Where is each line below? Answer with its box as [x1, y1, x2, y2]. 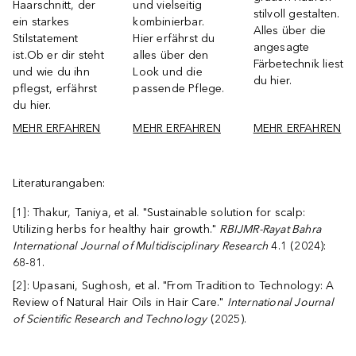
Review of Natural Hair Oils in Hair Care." [13, 296, 227, 309]
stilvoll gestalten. [253, 6, 340, 21]
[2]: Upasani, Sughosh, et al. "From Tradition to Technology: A [13, 279, 335, 292]
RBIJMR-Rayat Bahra [219, 222, 322, 236]
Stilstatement [13, 32, 79, 45]
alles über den [133, 48, 209, 62]
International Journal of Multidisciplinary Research [13, 239, 269, 253]
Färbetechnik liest [253, 56, 344, 71]
